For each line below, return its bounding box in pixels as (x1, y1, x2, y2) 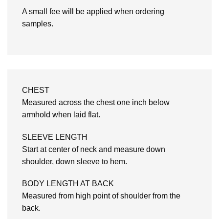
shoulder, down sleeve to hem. (22, 157, 127, 166)
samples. (22, 20, 53, 28)
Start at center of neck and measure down (22, 145, 165, 153)
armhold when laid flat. (22, 110, 100, 119)
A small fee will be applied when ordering (22, 7, 164, 16)
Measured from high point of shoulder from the (22, 192, 180, 200)
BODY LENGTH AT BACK (22, 179, 114, 188)
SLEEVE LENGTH (22, 132, 88, 141)
